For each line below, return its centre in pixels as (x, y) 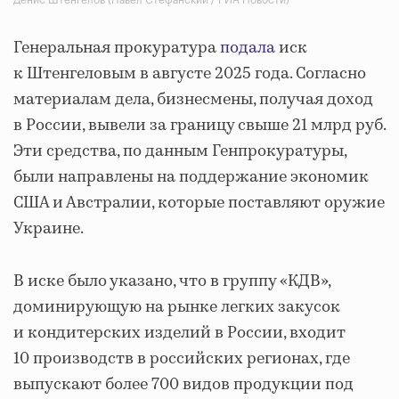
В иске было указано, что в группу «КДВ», (172, 281)
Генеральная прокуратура (117, 48)
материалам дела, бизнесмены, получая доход (193, 99)
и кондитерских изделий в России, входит (179, 333)
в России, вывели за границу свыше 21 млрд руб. (199, 125)
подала (248, 48)
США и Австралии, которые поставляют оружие (199, 203)
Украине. (49, 228)
